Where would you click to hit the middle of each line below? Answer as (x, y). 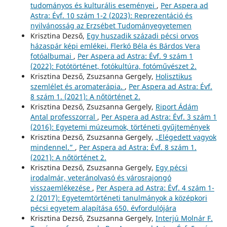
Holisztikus (174, 77)
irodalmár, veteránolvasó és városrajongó (101, 178)
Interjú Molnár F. (184, 218)
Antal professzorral (64, 117)
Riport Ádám (177, 107)
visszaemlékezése (61, 188)
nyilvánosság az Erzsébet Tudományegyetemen (111, 26)
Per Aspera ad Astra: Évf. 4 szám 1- (155, 188)
